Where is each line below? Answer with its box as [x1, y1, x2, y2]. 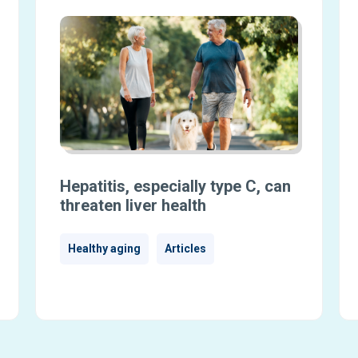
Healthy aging [67, 242, 141, 256]
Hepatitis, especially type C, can [59, 177, 291, 197]
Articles [164, 242, 206, 256]
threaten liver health [59, 196, 206, 216]
